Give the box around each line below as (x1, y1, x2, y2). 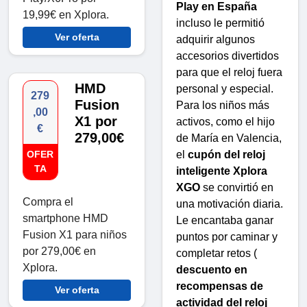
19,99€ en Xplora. (23, 9, 109, 21)
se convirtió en (200, 181, 273, 193)
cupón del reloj (188, 148, 265, 160)
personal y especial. (176, 82, 273, 95)
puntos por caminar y (176, 230, 278, 243)
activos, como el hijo (176, 115, 275, 127)
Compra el (23, 196, 73, 208)
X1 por (74, 114, 117, 130)
